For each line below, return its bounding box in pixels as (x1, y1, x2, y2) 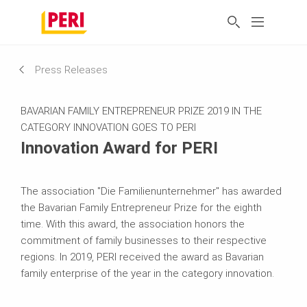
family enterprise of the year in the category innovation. (21, 267, 274, 280)
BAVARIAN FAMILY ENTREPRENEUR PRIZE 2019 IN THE (21, 104, 262, 117)
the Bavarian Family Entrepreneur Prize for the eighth (21, 201, 262, 214)
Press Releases (35, 63, 108, 76)
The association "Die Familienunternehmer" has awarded (21, 184, 282, 197)
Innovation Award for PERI (21, 138, 218, 158)
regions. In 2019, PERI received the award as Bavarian (21, 250, 264, 263)
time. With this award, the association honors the (21, 217, 245, 230)
